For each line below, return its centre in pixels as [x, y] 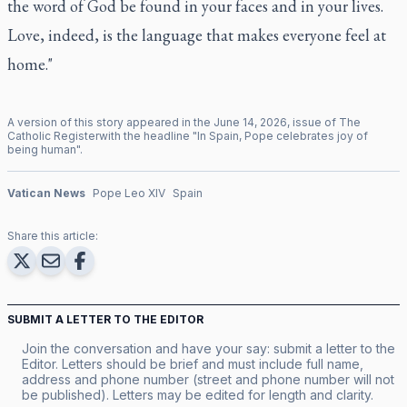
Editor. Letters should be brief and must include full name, [193, 363]
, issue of [313, 122]
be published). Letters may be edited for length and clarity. [198, 394]
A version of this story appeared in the [110, 122]
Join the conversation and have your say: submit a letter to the [208, 348]
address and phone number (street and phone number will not [208, 379]
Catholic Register [53, 135]
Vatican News [46, 193]
